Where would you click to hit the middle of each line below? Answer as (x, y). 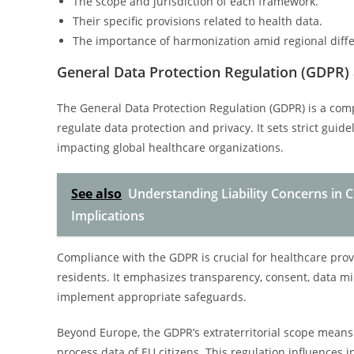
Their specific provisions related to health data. (198, 21)
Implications (108, 216)
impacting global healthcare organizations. (170, 147)
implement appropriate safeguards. (152, 297)
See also (96, 194)
